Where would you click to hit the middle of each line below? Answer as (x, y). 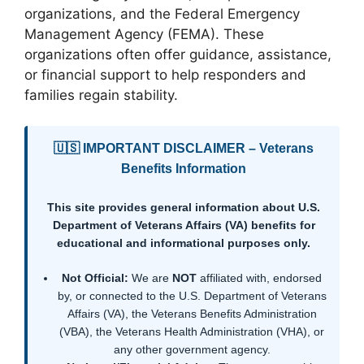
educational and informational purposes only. (184, 243)
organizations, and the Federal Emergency (162, 13)
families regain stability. (101, 95)
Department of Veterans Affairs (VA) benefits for (184, 225)
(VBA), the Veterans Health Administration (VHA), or (192, 332)
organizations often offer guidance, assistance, (178, 54)
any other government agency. (192, 350)
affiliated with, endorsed (259, 278)
